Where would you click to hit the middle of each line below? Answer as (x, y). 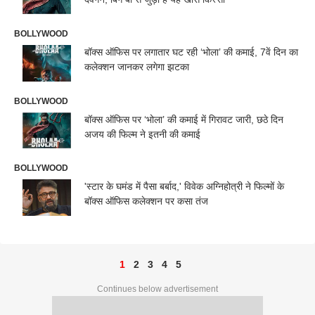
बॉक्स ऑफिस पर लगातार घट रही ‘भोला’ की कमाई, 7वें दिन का (191, 52)
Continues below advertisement (157, 289)
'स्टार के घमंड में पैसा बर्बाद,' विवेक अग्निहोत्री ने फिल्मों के (184, 187)
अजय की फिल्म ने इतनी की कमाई (142, 134)
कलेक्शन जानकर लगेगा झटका (137, 66)
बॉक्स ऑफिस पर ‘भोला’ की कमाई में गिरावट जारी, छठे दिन (184, 119)
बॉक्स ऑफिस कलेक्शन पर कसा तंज (146, 201)
